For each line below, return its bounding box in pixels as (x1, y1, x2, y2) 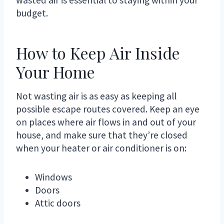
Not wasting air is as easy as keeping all (16, 89, 176, 102)
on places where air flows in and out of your (16, 115, 196, 128)
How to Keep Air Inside (16, 41, 180, 63)
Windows (35, 170, 72, 183)
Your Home (16, 60, 95, 82)
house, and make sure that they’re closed (16, 128, 187, 141)
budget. (16, 6, 48, 19)
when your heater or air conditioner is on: (16, 141, 186, 154)
